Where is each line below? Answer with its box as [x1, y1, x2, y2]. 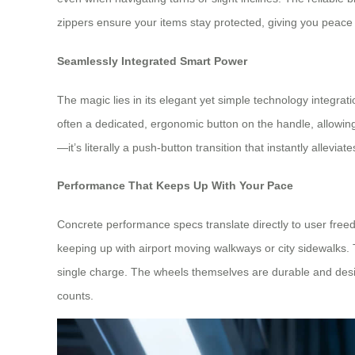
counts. [57, 288, 94, 302]
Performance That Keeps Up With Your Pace [57, 179, 293, 193]
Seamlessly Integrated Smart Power [57, 55, 247, 68]
